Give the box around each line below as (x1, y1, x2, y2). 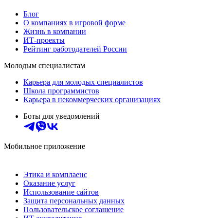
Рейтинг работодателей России (23, 45, 127, 54)
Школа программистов (23, 87, 99, 95)
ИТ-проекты (23, 36, 65, 45)
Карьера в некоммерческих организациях (23, 95, 161, 104)
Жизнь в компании (23, 27, 86, 36)
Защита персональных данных (23, 197, 125, 205)
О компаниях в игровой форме (23, 18, 126, 27)
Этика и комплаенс (23, 170, 87, 179)
